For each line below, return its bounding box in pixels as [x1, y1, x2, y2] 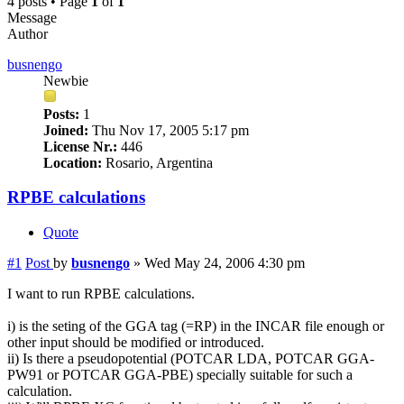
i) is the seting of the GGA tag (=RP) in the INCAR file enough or [7, 318, 384, 335]
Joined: [43, 122, 88, 138]
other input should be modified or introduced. [7, 335, 264, 351]
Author [7, 25, 48, 41]
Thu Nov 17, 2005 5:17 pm [88, 122, 249, 138]
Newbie [43, 72, 88, 88]
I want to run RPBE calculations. [7, 286, 195, 302]
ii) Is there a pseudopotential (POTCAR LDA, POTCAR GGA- [7, 351, 374, 367]
